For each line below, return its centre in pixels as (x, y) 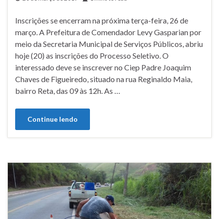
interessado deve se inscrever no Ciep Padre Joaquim (103, 67)
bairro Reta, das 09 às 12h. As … (68, 91)
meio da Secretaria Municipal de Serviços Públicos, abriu (109, 44)
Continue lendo (53, 119)
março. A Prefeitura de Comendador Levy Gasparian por (108, 32)
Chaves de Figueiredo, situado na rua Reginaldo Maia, (104, 79)
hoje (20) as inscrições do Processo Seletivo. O (92, 56)
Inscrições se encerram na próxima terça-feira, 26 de (102, 21)
